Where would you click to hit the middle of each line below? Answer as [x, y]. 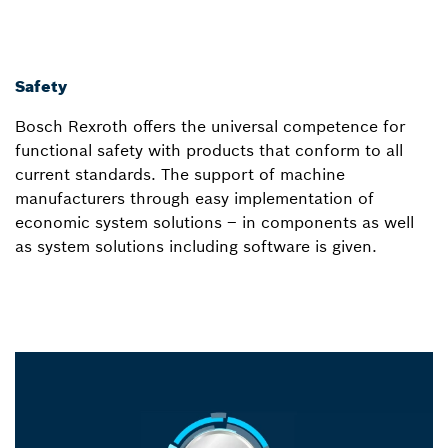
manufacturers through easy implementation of [194, 198]
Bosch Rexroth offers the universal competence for [210, 126]
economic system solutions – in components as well [214, 222]
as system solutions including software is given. [196, 246]
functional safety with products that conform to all [209, 150]
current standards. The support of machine [180, 174]
